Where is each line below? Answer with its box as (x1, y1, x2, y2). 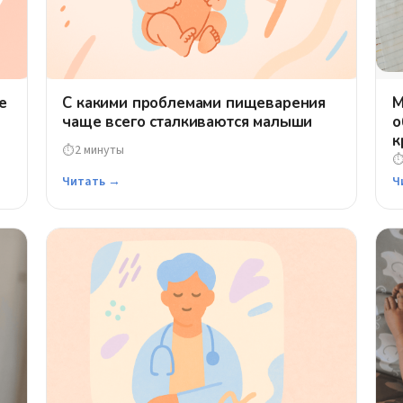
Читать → (62, 173, 121, 192)
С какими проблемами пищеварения (62, 93, 327, 114)
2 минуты (75, 140, 125, 159)
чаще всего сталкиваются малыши (62, 112, 313, 133)
